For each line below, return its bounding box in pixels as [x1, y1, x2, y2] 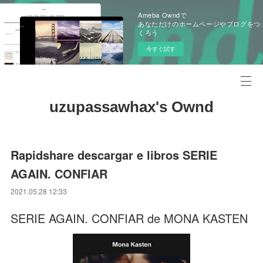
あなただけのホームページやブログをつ [138, 19, 261, 28]
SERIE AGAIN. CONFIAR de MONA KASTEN [11, 210, 248, 227]
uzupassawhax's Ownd [49, 98, 214, 116]
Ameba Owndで [138, 10, 187, 19]
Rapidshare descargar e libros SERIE [11, 146, 218, 163]
